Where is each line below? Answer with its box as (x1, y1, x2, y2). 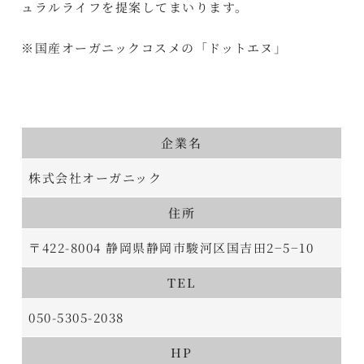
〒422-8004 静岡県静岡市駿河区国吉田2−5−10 (28, 239, 314, 256)
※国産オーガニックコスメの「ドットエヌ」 (21, 39, 288, 56)
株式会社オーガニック (28, 169, 162, 186)
